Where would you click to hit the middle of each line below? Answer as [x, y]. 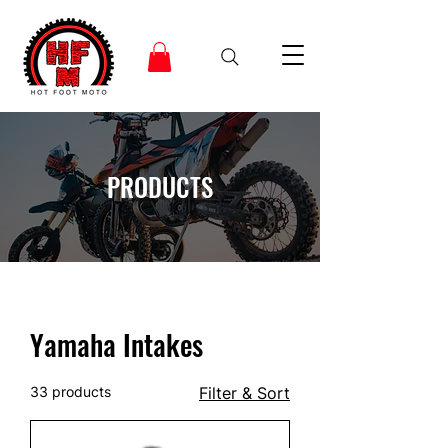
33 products [70, 391]
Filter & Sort [244, 392]
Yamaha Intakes [116, 344]
